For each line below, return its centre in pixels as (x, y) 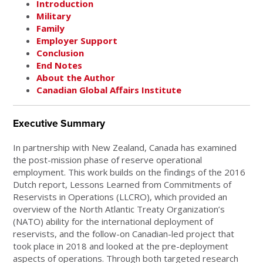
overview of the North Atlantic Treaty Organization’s (119, 209)
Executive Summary (59, 123)
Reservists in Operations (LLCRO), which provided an (120, 196)
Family (51, 28)
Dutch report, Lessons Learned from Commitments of (122, 184)
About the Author (76, 77)
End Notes (60, 65)
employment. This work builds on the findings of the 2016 (129, 172)
